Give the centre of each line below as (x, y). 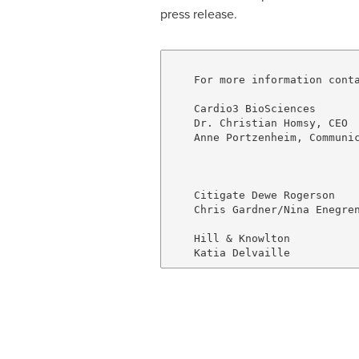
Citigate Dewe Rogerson (252, 195)
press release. (198, 14)
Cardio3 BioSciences (242, 108)
